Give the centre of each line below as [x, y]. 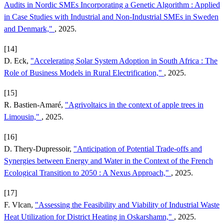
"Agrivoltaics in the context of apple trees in [134, 104]
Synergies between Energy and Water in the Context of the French [108, 160]
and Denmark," [29, 28]
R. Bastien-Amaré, [34, 104]
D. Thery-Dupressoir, [39, 148]
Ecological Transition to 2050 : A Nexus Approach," [87, 172]
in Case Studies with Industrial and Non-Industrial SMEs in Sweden [111, 16]
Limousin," [23, 116]
